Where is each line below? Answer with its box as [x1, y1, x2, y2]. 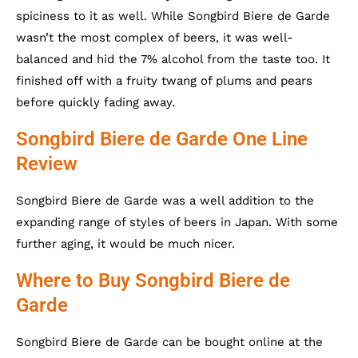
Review [16, 152, 78, 175]
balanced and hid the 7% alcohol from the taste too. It [16, 51, 330, 66]
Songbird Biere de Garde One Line [16, 127, 308, 150]
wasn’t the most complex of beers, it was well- [16, 30, 293, 45]
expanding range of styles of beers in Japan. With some [16, 214, 338, 229]
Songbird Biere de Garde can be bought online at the [16, 334, 323, 349]
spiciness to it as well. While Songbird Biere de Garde [16, 8, 330, 23]
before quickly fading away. [16, 94, 175, 109]
